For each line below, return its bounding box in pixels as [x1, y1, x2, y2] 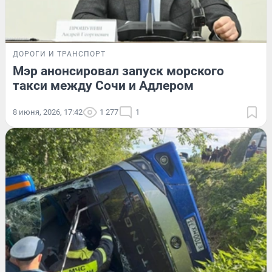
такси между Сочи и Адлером [13, 78, 194, 93]
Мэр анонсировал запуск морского [13, 63, 224, 78]
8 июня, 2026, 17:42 [13, 107, 83, 117]
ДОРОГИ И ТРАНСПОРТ [13, 49, 106, 58]
